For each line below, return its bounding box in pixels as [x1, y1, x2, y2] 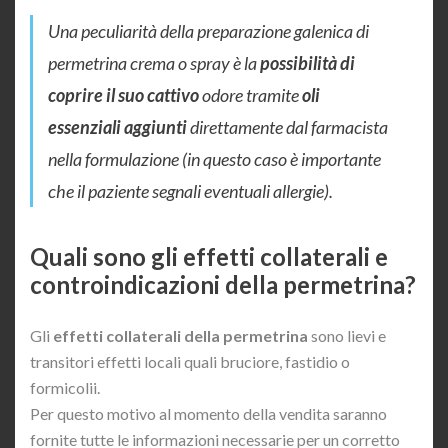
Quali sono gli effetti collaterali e [30, 242, 388, 272]
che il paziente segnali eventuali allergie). [48, 180, 333, 203]
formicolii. [30, 378, 100, 398]
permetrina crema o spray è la [48, 52, 257, 75]
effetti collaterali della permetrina [53, 326, 308, 346]
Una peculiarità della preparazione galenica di [48, 20, 369, 43]
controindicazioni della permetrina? [30, 270, 416, 300]
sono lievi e [308, 326, 386, 346]
